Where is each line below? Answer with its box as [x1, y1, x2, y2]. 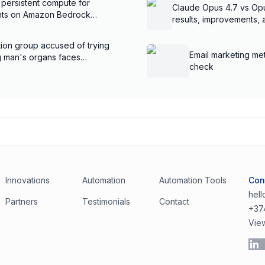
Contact [159, 196, 189, 206]
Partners [5, 196, 38, 206]
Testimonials [82, 196, 130, 206]
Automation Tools [159, 175, 227, 185]
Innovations [5, 175, 50, 185]
